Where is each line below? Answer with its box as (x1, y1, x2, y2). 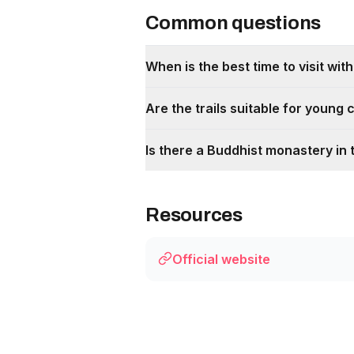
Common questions (145, 13, 322, 33)
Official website (172, 251, 270, 267)
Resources (145, 205, 243, 225)
